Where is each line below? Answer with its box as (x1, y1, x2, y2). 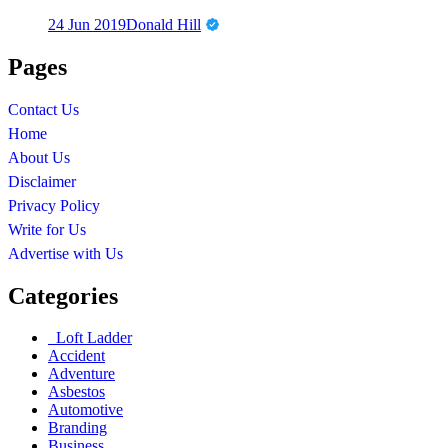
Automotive (48, 401, 123, 419)
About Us (8, 148, 70, 166)
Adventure (48, 365, 115, 383)
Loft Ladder (48, 329, 132, 347)
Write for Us (8, 220, 86, 238)
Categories (8, 282, 118, 309)
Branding (48, 419, 107, 437)
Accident (48, 347, 105, 365)
